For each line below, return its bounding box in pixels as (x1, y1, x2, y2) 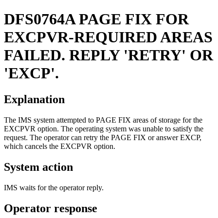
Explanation (4, 92, 65, 106)
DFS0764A (4, 10, 75, 28)
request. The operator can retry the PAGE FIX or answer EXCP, (4, 133, 201, 142)
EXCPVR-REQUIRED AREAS (4, 28, 213, 46)
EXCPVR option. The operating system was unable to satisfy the (4, 124, 203, 133)
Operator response (4, 201, 97, 215)
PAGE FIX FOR (79, 10, 189, 28)
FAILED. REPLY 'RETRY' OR (4, 46, 213, 64)
